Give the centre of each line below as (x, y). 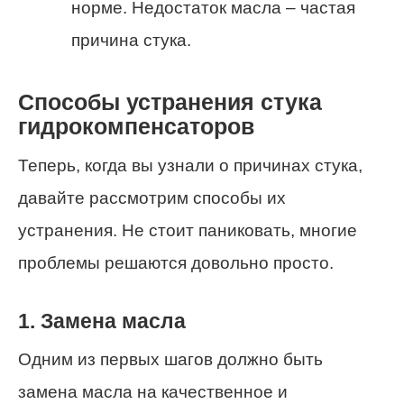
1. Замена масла (102, 321)
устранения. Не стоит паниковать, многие (188, 231)
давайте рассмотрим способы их (152, 198)
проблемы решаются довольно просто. (176, 263)
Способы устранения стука (170, 102)
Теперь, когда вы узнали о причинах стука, (190, 166)
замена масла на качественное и (153, 391)
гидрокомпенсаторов (136, 126)
